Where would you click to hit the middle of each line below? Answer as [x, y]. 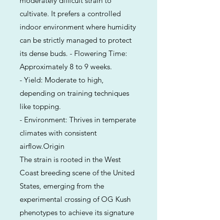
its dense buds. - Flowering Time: [73, 53]
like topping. [40, 106]
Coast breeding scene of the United [77, 173]
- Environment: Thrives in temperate [78, 120]
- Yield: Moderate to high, [62, 80]
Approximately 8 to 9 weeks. [66, 67]
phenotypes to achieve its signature [77, 212]
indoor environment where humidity [78, 27]
